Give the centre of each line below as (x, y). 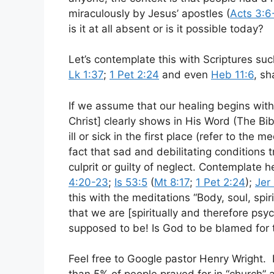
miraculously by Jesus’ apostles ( (149, 13)
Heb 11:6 (232, 75)
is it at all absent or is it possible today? (166, 28)
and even (185, 75)
